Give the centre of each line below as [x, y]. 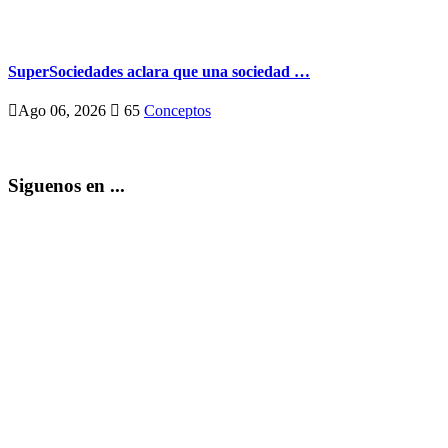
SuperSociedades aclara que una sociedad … [159, 72]
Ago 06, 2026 [64, 111]
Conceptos [177, 111]
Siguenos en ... [66, 186]
